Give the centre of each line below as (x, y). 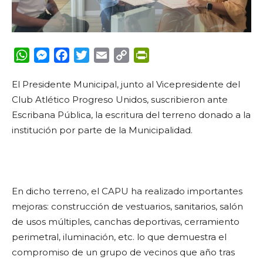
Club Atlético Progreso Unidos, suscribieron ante (120, 99)
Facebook (92, 55)
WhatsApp (54, 55)
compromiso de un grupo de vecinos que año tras (123, 252)
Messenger (75, 55)
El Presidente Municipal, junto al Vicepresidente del (126, 84)
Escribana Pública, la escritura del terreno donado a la (131, 114)
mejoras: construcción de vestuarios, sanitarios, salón (127, 206)
